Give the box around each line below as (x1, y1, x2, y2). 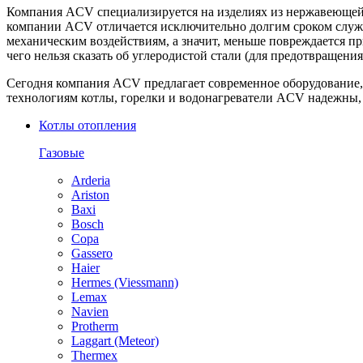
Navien (71, 305, 109, 319)
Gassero (71, 246, 113, 261)
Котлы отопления (39, 118, 136, 133)
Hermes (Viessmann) (71, 275, 178, 290)
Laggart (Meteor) (71, 334, 159, 348)
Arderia (71, 173, 110, 188)
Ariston (71, 188, 109, 203)
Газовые (39, 146, 84, 160)
